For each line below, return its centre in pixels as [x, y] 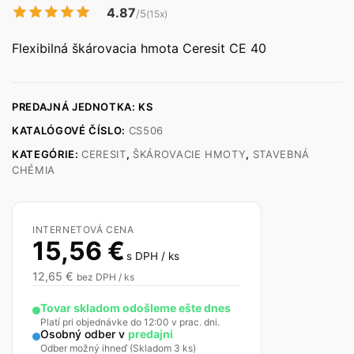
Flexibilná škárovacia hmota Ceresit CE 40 [139, 48]
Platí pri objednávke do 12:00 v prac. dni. [130, 322]
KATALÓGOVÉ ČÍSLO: [70, 130]
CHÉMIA [34, 170]
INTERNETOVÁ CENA [83, 230]
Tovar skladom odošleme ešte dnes [136, 308]
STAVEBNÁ [281, 154]
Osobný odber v [84, 334]
